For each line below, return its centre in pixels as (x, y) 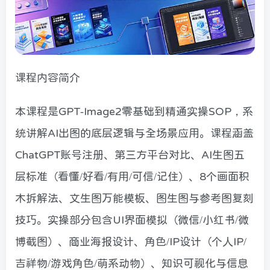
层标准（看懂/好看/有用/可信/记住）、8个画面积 (132, 176)
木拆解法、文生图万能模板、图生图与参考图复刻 (134, 198)
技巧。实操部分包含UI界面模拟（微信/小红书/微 (132, 220)
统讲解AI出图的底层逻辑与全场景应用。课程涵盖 (134, 133)
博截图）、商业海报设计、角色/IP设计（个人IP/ (131, 241)
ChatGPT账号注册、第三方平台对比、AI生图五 (130, 155)
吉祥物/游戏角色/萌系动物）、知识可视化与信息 (132, 263)
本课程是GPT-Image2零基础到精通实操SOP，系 (134, 111)
